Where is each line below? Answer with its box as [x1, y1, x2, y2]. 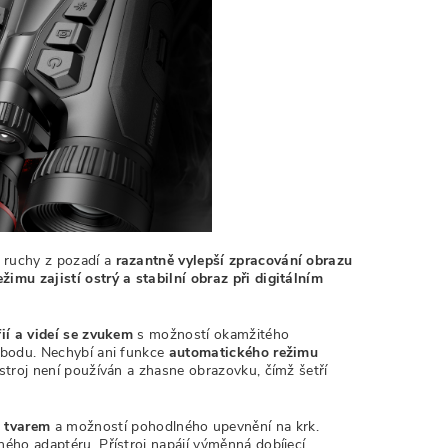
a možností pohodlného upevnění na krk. [54, 416, 319, 436]
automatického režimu [168, 342, 319, 362]
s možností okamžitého [133, 324, 290, 344]
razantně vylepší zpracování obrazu [115, 250, 353, 270]
